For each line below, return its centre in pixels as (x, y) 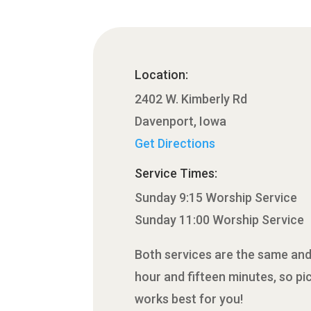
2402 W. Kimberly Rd (191, 99)
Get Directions (175, 144)
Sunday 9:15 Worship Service (216, 198)
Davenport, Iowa (181, 121)
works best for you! (189, 299)
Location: (162, 75)
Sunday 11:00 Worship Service (220, 220)
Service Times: (176, 174)
